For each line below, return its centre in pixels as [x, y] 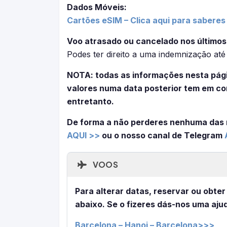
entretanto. [90, 101]
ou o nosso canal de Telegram [162, 135]
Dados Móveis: [97, 7]
